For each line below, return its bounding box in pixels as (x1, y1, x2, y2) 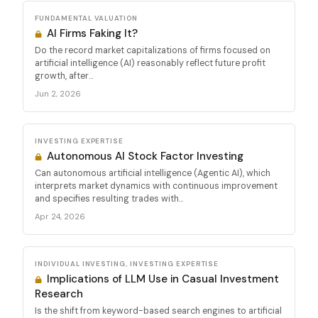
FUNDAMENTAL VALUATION (35, 13, 138, 23)
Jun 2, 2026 (35, 88, 81, 99)
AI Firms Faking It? (44, 26, 138, 40)
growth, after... (35, 70, 93, 82)
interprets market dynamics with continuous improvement (35, 180, 278, 192)
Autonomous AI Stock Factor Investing (44, 148, 244, 163)
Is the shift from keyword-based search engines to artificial (35, 305, 282, 317)
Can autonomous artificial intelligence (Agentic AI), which (35, 167, 270, 179)
